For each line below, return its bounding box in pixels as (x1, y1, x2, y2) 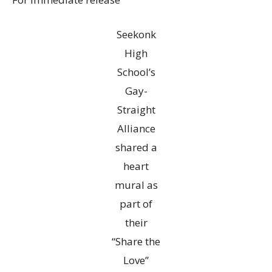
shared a (115, 140, 157, 155)
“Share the (112, 234, 160, 249)
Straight (117, 103, 155, 117)
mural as (114, 178, 158, 192)
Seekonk (116, 27, 156, 42)
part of (120, 197, 152, 211)
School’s (117, 65, 155, 80)
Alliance (117, 121, 155, 136)
